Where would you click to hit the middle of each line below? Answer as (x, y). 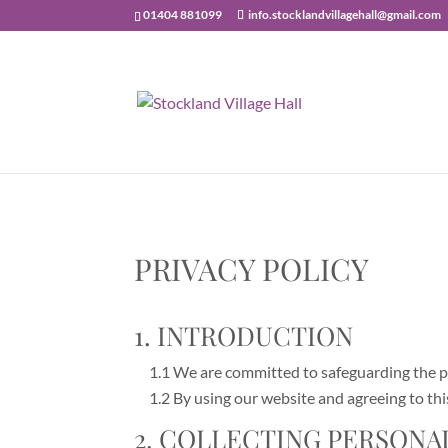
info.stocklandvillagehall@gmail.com (345, 14)
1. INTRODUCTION (244, 336)
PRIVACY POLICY (252, 268)
